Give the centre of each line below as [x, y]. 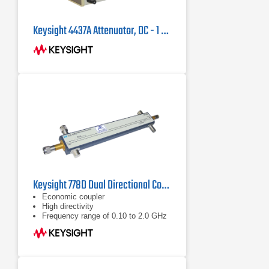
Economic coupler [73, 197]
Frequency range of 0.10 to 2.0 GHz [104, 216]
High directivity [68, 206]
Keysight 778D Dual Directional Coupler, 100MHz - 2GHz [165, 185]
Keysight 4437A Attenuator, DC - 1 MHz [165, 31]
